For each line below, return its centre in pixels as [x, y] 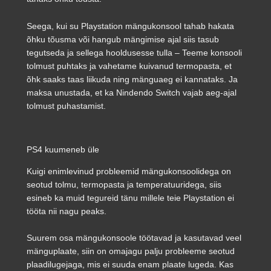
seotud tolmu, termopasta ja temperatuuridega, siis [124, 184]
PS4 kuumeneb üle [63, 149]
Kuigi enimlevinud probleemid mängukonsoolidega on [129, 171]
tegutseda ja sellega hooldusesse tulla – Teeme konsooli [134, 52]
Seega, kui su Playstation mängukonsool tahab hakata [130, 26]
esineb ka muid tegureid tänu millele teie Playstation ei [130, 198]
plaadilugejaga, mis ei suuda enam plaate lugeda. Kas [130, 264]
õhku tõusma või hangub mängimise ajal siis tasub [123, 39]
